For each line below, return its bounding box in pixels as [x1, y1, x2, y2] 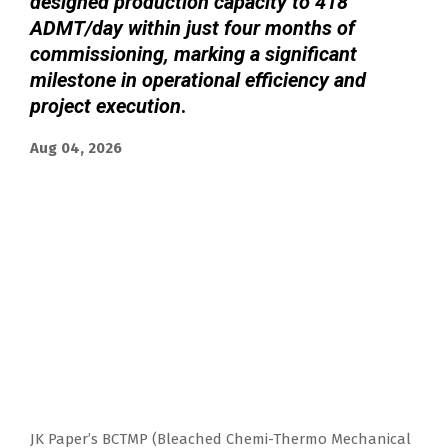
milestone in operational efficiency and [30, 67, 366, 92]
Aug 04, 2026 [30, 138, 122, 157]
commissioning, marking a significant [30, 41, 357, 66]
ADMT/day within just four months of [30, 15, 355, 40]
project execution [30, 93, 181, 118]
